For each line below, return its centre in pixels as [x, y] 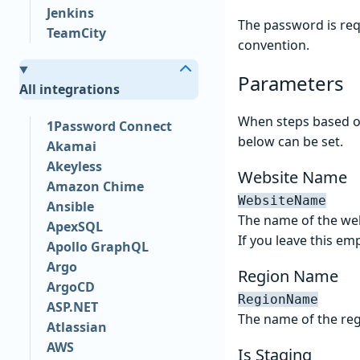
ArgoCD [70, 287]
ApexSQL [74, 227]
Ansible [70, 207]
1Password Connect [109, 127]
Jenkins [70, 12]
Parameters [291, 83]
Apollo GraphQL [97, 247]
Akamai [71, 147]
